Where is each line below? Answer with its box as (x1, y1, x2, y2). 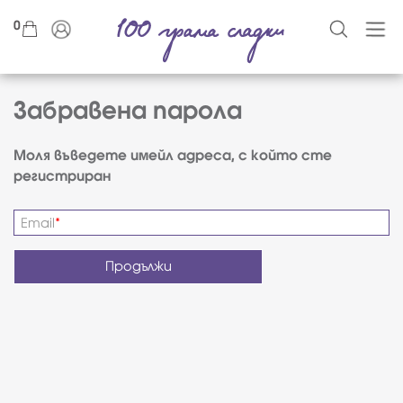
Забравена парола (13, 95, 242, 124)
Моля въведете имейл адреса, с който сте (13, 147, 332, 164)
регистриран (13, 167, 111, 184)
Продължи (104, 258, 172, 273)
